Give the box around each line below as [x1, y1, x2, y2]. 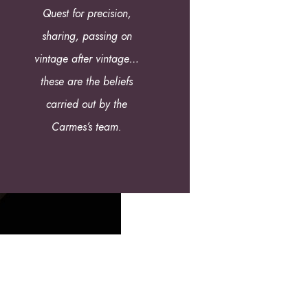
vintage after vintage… [34, 51, 139, 67]
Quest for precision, [42, 5, 131, 22]
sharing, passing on [41, 28, 132, 45]
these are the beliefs [41, 74, 133, 90]
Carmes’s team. [52, 119, 122, 135]
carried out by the [46, 96, 127, 113]
